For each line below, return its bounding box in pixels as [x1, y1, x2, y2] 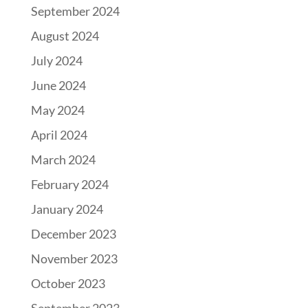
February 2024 [30, 177, 109, 192]
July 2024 [30, 53, 82, 69]
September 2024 [30, 3, 120, 19]
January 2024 [30, 201, 103, 217]
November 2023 [30, 251, 118, 267]
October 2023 [30, 276, 105, 291]
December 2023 [30, 226, 116, 242]
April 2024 [30, 127, 87, 143]
